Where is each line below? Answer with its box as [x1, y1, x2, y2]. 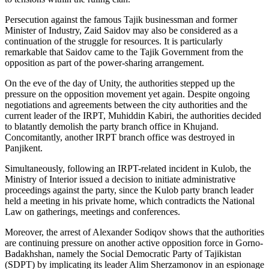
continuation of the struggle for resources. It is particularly [5, 36, 223, 47]
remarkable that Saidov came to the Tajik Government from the [5, 47, 243, 58]
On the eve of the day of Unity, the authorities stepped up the [5, 78, 235, 89]
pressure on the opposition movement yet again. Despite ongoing [5, 89, 250, 100]
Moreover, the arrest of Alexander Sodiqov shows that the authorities [5, 227, 264, 238]
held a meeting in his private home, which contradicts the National [5, 196, 255, 207]
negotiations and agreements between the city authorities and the [5, 100, 247, 110]
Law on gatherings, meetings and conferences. [5, 207, 180, 217]
